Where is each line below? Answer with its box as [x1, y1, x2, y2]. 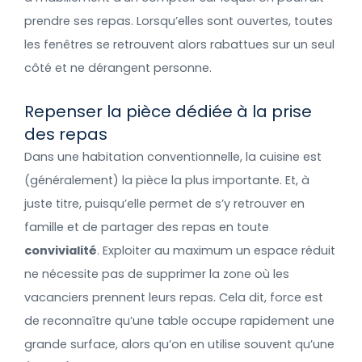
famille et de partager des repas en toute [24, 219, 269, 236]
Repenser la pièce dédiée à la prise [24, 100, 312, 124]
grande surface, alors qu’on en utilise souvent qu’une [24, 336, 335, 353]
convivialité [24, 242, 97, 259]
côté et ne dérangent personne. [24, 59, 212, 76]
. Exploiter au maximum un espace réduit [97, 242, 335, 259]
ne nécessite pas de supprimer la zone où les [24, 266, 289, 283]
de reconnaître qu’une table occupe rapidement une [24, 313, 335, 330]
